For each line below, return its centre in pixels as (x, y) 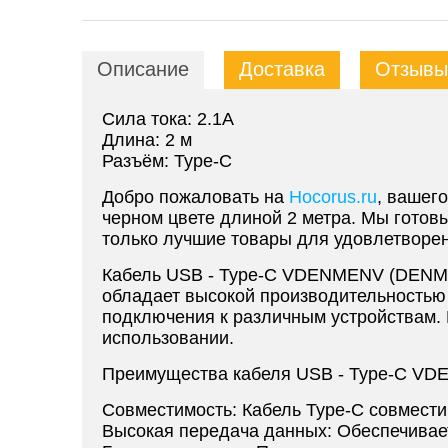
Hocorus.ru (333, 197)
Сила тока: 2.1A (168, 119)
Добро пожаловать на (195, 197)
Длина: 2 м (147, 140)
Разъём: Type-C (167, 161)
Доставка (282, 69)
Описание (143, 69)
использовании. (168, 338)
